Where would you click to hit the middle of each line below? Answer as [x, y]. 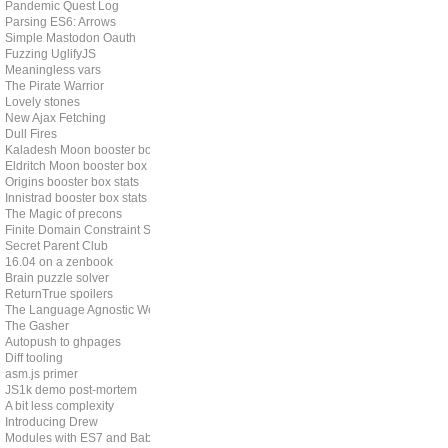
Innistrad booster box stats [76, 198]
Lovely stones [42, 102]
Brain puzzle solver [57, 278]
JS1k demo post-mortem [71, 390]
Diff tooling [34, 358]
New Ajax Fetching [55, 118]
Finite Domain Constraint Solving [94, 230]
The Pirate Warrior [54, 86]
